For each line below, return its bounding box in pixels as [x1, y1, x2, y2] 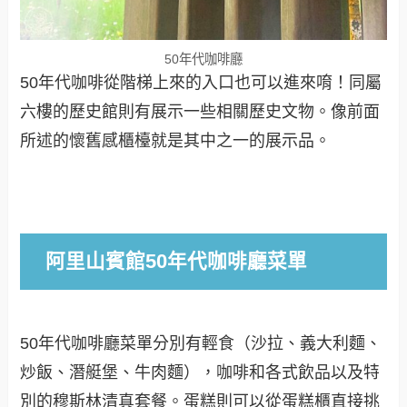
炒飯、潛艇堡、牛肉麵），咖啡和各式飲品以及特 [20, 363, 381, 382]
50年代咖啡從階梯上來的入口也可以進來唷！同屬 [20, 73, 382, 92]
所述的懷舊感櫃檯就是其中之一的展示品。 [20, 131, 332, 150]
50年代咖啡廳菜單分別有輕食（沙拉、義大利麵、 [20, 334, 382, 353]
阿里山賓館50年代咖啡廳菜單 [39, 251, 307, 273]
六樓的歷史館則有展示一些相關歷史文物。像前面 [20, 102, 381, 121]
